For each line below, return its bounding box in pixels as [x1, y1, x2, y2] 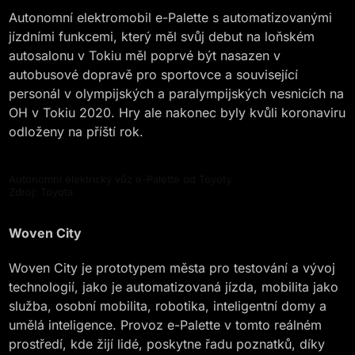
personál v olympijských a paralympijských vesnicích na [9, 86, 345, 101]
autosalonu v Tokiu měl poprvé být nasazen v [9, 48, 281, 63]
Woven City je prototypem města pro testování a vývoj [9, 260, 336, 276]
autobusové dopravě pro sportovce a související [9, 67, 299, 82]
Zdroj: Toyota [9, 185, 74, 198]
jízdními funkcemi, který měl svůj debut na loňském [9, 29, 315, 44]
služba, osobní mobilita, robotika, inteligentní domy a [9, 298, 327, 314]
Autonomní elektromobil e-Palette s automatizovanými [9, 10, 333, 25]
